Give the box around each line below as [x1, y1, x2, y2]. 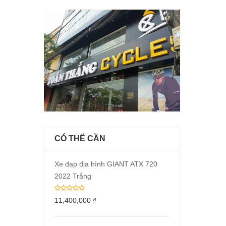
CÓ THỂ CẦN [54, 134, 105, 143]
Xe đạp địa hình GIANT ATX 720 [54, 160, 157, 168]
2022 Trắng [54, 172, 91, 181]
